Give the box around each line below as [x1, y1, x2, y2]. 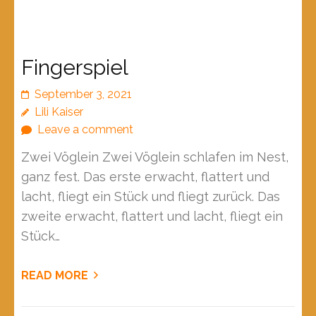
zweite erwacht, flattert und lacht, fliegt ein [21, 209, 283, 224]
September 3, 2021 [35, 87, 132, 102]
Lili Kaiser [35, 105, 83, 119]
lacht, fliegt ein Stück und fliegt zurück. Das [21, 189, 280, 205]
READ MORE [21, 269, 88, 283]
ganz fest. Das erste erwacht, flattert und [21, 169, 269, 185]
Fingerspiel [21, 55, 128, 80]
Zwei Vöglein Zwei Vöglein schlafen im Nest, [21, 150, 288, 165]
